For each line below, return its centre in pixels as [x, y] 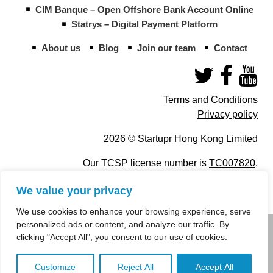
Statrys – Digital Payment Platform [144, 24]
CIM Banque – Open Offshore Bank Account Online [144, 9]
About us [61, 48]
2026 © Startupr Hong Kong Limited [181, 138]
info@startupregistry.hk [96, 232]
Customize [55, 267]
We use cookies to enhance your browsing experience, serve [134, 211]
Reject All [136, 267]
